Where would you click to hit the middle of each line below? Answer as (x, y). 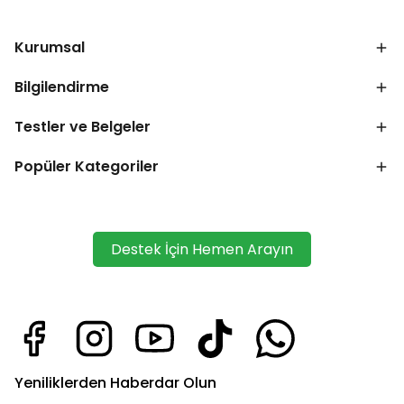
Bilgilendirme (62, 87)
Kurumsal (50, 48)
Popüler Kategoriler (87, 167)
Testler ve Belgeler (83, 127)
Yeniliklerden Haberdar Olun (115, 383)
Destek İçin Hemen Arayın (202, 250)
